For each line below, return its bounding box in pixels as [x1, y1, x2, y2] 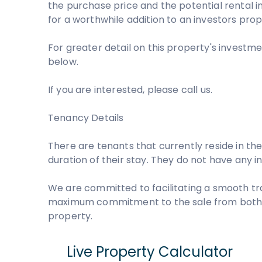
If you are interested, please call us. [48, 83, 213, 96]
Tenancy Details [48, 111, 124, 125]
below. [48, 55, 78, 68]
